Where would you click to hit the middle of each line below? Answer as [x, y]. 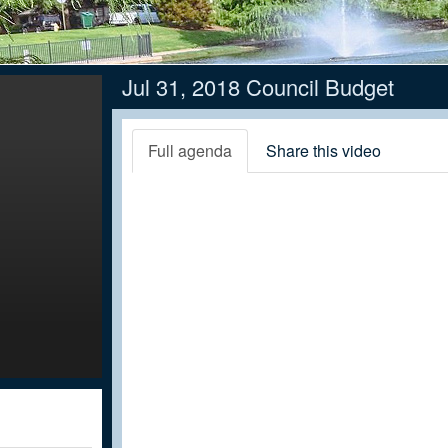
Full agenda [190, 150]
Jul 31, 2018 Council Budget [258, 86]
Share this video [323, 150]
